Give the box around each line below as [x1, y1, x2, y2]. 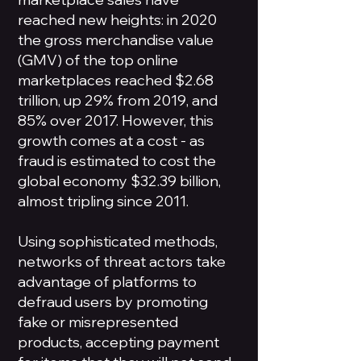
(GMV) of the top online [18, 51, 178, 69]
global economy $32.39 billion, [18, 172, 221, 190]
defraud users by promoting [18, 293, 208, 311]
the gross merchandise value [18, 31, 214, 49]
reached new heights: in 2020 [18, 10, 217, 29]
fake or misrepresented [18, 313, 178, 331]
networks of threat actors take [18, 252, 226, 271]
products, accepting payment [18, 333, 219, 351]
